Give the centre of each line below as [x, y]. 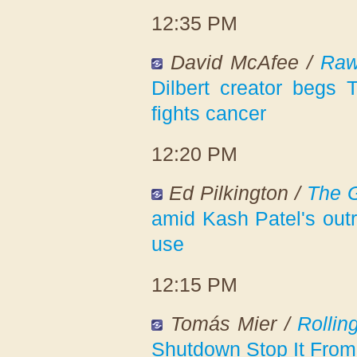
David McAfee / [245, 62]
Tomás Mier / [234, 323]
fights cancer [209, 113]
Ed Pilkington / [238, 192]
